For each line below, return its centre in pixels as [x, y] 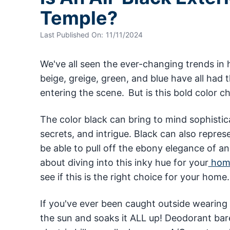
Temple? [79, 18]
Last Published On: [71, 35]
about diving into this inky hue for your [124, 163]
